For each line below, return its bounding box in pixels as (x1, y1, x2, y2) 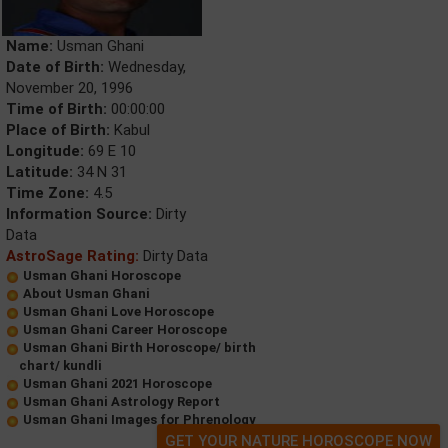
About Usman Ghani (23, 286, 150, 301)
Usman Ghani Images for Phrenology (23, 412, 256, 427)
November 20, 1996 (6, 79, 133, 97)
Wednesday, (104, 58, 186, 76)
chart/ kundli (19, 358, 102, 373)
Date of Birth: (6, 58, 104, 76)
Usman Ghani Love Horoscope (23, 304, 214, 319)
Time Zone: (6, 184, 89, 202)
